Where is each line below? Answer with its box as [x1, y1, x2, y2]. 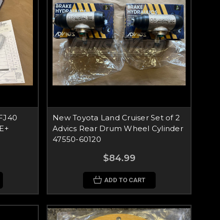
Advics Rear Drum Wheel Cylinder [53, 124, 183, 133]
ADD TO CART [104, 176, 145, 184]
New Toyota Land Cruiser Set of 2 [53, 113, 180, 122]
